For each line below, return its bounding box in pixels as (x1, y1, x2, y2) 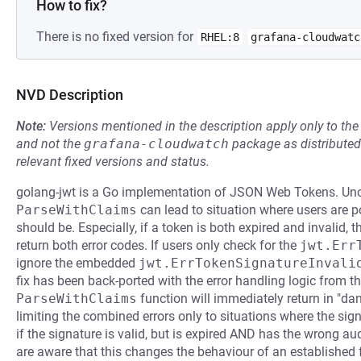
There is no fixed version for (36, 29, 197, 44)
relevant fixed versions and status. (16, 154, 210, 169)
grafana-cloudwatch (84, 136, 229, 151)
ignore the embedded (16, 255, 139, 271)
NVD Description (16, 86, 123, 103)
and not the (16, 136, 84, 151)
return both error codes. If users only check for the (16, 238, 300, 253)
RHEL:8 (201, 31, 239, 44)
